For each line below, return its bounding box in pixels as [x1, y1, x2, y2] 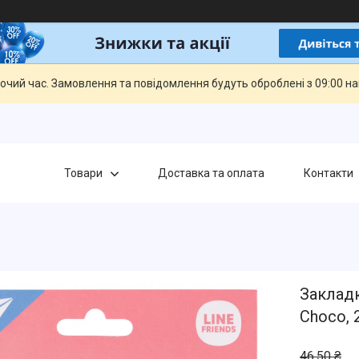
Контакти [303, 166, 353, 179]
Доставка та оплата [157, 166, 264, 179]
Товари [63, 166, 103, 179]
